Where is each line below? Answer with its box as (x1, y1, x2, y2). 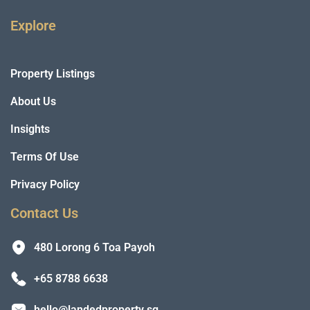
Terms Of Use (10, 149, 79, 163)
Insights (10, 122, 50, 136)
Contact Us (10, 204, 78, 221)
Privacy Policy (10, 177, 80, 191)
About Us (10, 94, 56, 108)
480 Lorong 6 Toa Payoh (34, 240, 155, 254)
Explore (10, 17, 56, 34)
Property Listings (10, 66, 95, 80)
